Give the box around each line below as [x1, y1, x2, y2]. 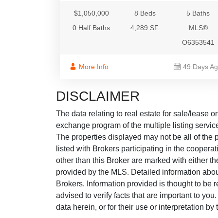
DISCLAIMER [56, 88, 140, 104]
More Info [79, 62, 109, 71]
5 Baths [186, 9, 210, 17]
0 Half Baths [73, 23, 110, 32]
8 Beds [134, 9, 156, 17]
